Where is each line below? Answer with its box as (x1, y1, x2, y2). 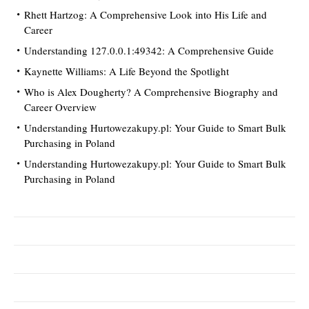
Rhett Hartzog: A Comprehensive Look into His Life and (24, 7, 267, 21)
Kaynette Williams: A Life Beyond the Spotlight (24, 63, 229, 78)
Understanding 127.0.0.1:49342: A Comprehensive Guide (24, 43, 274, 57)
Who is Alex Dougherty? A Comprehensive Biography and (24, 84, 278, 99)
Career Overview (24, 99, 97, 114)
